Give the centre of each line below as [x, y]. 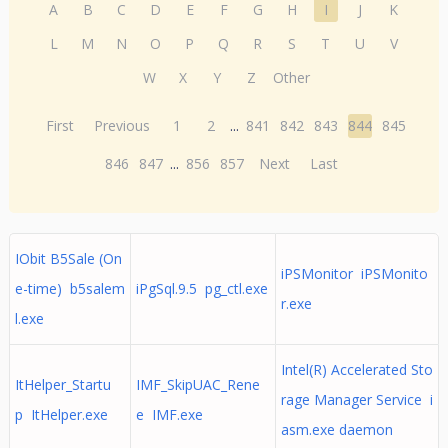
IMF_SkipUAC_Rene [197, 384]
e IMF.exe [169, 414]
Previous [122, 125]
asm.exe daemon [336, 429]
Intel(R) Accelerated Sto [356, 369]
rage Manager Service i [356, 399]
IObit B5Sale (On [68, 258]
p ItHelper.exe [61, 414]
